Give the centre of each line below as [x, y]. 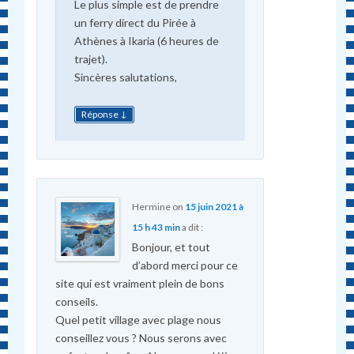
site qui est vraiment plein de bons [139, 283]
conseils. [76, 301]
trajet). [90, 58]
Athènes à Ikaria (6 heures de [146, 40]
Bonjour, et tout [171, 247]
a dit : [192, 227]
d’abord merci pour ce [185, 265]
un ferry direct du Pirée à [135, 22]
